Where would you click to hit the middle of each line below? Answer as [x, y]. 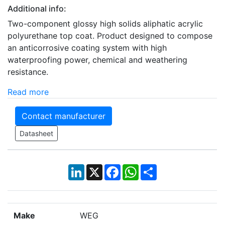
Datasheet [36, 134]
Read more [28, 92]
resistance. [28, 72]
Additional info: [37, 9]
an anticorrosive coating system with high [87, 48]
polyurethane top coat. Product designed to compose [110, 36]
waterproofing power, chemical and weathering [97, 60]
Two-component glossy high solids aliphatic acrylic [105, 24]
